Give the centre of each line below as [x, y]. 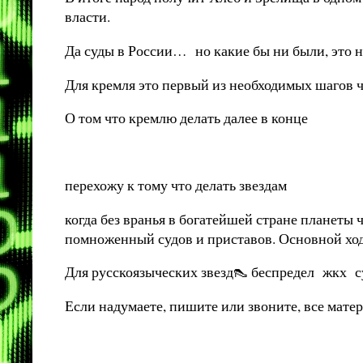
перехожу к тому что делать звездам [178, 185]
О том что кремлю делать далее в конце [186, 118]
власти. [92, 17]
